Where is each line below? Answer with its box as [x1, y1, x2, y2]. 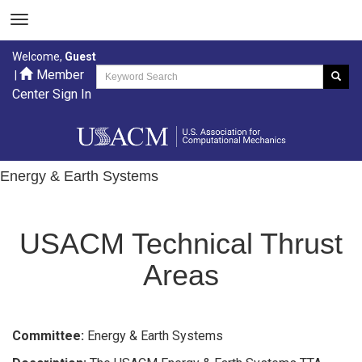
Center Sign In [12, 86, 91, 102]
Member [36, 67, 84, 82]
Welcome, [12, 50, 65, 63]
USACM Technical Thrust [19, 226, 343, 260]
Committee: [12, 327, 87, 343]
